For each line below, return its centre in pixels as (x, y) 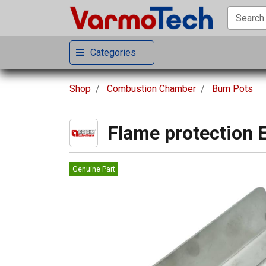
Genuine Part (94, 169)
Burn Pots (232, 89)
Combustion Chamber (151, 89)
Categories (113, 52)
